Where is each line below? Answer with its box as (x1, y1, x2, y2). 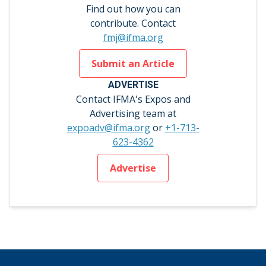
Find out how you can (85, 2, 180, 16)
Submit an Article (91, 57, 175, 71)
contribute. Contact (90, 17, 176, 30)
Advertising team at (90, 107, 176, 121)
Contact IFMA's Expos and (75, 93, 191, 106)
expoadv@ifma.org (66, 121, 150, 135)
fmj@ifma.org (103, 31, 163, 45)
